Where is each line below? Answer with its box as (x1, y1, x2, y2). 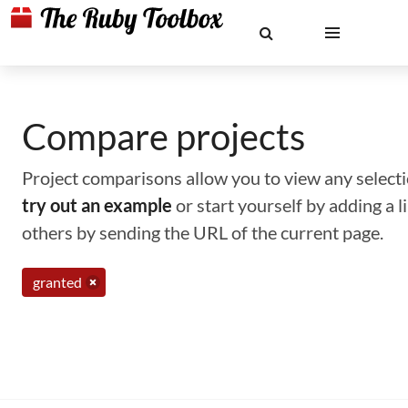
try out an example (22, 194, 172, 216)
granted (33, 273, 82, 291)
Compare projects (22, 115, 305, 158)
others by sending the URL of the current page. (22, 221, 383, 243)
